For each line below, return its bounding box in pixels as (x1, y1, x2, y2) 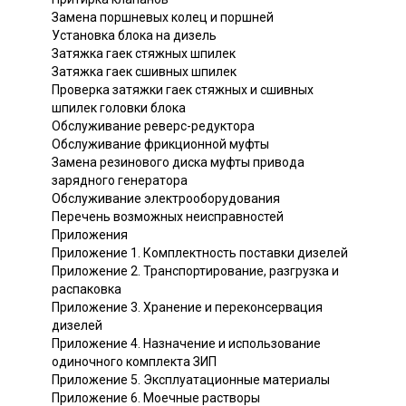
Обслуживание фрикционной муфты (52, 137, 269, 152)
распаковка (52, 282, 121, 297)
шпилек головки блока (52, 101, 186, 116)
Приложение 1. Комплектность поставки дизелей (52, 246, 348, 261)
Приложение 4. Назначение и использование (52, 336, 321, 352)
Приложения (52, 227, 128, 243)
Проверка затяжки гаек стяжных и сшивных (52, 82, 314, 98)
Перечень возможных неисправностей (52, 209, 284, 225)
